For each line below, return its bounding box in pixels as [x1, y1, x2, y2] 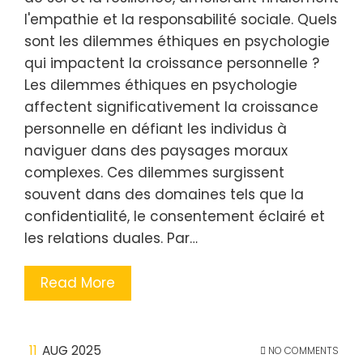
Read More [41, 273, 115, 293]
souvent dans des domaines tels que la [24, 185, 304, 204]
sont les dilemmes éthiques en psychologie [24, 32, 330, 51]
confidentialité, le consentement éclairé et [24, 207, 325, 226]
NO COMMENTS [266, 344, 339, 357]
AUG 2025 [42, 342, 101, 359]
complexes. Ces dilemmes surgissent [24, 163, 284, 182]
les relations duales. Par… [24, 228, 198, 248]
